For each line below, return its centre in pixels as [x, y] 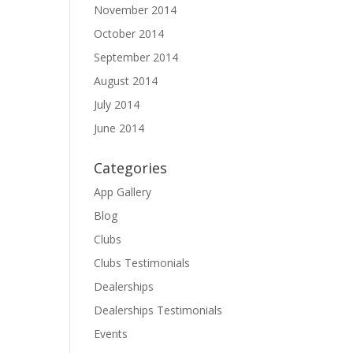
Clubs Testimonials [142, 263]
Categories [131, 168]
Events [111, 334]
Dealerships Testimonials [158, 310]
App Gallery [123, 192]
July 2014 [117, 104]
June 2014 [119, 128]
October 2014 [129, 33]
